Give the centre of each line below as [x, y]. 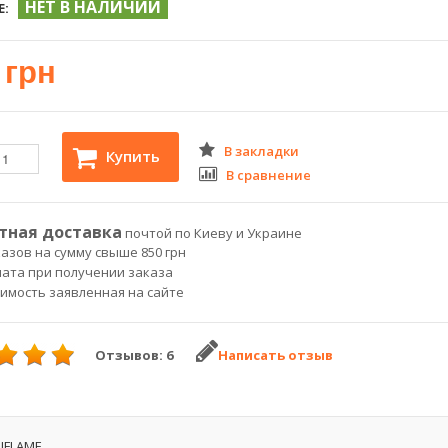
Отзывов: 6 [134, 355]
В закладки [261, 151]
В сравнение [268, 175]
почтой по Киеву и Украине [212, 233]
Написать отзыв [275, 355]
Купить [133, 156]
